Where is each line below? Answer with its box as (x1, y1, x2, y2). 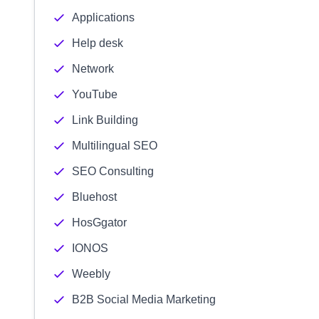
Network (72, 63, 114, 75)
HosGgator (72, 216, 127, 229)
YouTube (72, 88, 117, 100)
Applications (72, 11, 135, 23)
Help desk (72, 37, 123, 49)
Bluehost (72, 191, 117, 203)
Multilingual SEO (72, 140, 157, 152)
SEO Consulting (72, 165, 154, 177)
